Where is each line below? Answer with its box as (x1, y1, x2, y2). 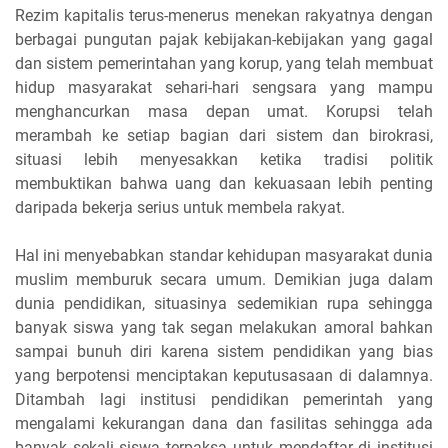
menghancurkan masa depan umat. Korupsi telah (15, 102, 433, 121)
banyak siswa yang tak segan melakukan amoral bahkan (15, 318, 433, 337)
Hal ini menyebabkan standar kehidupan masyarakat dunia (15, 246, 433, 265)
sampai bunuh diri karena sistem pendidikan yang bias (15, 342, 433, 361)
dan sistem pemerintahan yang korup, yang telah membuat (15, 54, 433, 73)
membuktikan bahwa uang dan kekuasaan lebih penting (15, 174, 433, 193)
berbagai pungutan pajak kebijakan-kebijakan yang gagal (15, 30, 433, 49)
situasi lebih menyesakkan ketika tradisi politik (15, 150, 433, 169)
